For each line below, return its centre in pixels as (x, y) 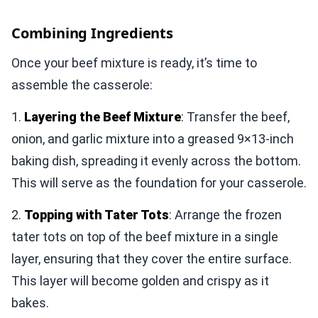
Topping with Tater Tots (97, 214)
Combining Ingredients (92, 33)
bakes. (30, 302)
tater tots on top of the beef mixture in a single (145, 236)
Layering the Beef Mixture (103, 116)
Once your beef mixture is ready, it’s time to (134, 62)
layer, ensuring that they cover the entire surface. (152, 258)
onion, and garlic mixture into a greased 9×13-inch (153, 138)
